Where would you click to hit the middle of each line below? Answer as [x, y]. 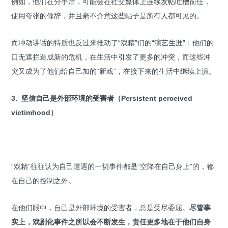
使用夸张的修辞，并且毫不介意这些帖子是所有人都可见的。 [107, 16]
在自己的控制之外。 [43, 180]
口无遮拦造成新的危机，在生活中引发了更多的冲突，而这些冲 [111, 57]
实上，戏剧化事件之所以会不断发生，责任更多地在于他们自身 [111, 222]
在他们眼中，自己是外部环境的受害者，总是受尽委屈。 [100, 207]
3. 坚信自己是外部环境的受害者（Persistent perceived [102, 98]
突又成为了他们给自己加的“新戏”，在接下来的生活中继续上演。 [113, 71]
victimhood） [34, 112]
